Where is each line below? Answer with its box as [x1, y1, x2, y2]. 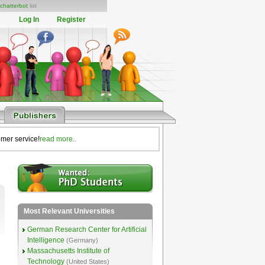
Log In [18, 15, 39, 24]
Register [56, 15, 86, 24]
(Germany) [66, 237, 98, 244]
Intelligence [27, 236, 64, 244]
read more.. [39, 135, 76, 143]
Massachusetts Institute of [27, 247, 109, 255]
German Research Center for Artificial [27, 225, 147, 234]
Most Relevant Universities [23, 207, 115, 215]
